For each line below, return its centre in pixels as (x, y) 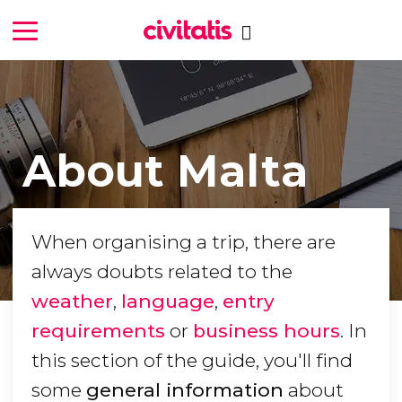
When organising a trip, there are (184, 242)
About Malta (165, 170)
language (168, 301)
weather (72, 301)
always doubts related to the (162, 272)
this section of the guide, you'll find (192, 361)
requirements (98, 331)
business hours (267, 331)
